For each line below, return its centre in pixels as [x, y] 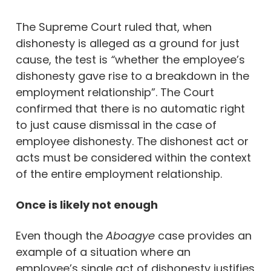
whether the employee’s [180, 59]
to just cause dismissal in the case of [116, 125]
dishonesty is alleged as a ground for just [128, 43]
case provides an [205, 235]
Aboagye [132, 235]
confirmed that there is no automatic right [130, 108]
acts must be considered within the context [133, 157]
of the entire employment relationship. [119, 174]
